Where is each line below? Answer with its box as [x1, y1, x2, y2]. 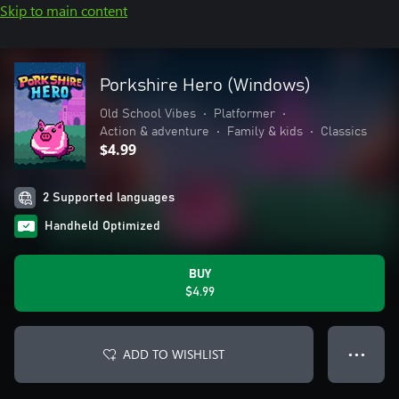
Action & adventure [100, 126, 209, 138]
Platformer [214, 108, 275, 120]
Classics [321, 126, 367, 138]
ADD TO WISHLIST [123, 346, 224, 362]
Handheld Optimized [45, 220, 160, 232]
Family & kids [227, 126, 303, 138]
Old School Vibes [100, 108, 196, 120]
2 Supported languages [43, 191, 175, 204]
